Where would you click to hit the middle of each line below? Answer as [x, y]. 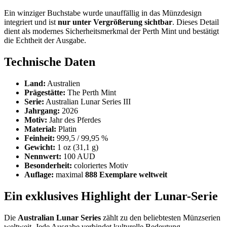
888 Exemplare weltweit [126, 175]
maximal [69, 175]
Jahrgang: [42, 111]
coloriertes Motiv [100, 166]
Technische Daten [50, 62]
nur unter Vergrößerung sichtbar [115, 22]
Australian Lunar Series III [87, 102]
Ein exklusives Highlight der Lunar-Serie [111, 196]
